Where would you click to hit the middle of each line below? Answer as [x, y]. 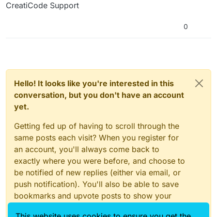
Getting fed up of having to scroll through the [97, 126]
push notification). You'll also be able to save [96, 184]
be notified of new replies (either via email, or [97, 173]
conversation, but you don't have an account [99, 95]
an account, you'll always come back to [87, 149]
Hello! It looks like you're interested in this [94, 84]
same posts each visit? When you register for [96, 138]
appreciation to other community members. [93, 208]
